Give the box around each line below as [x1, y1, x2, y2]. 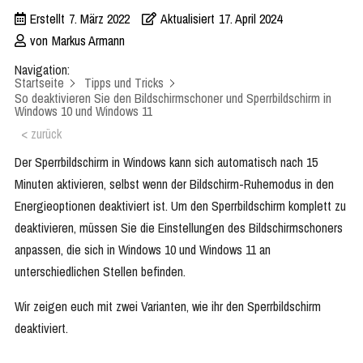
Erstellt [30, 10, 65, 28]
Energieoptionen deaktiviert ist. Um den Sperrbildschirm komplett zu [15, 197, 346, 216]
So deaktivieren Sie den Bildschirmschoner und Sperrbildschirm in [15, 89, 331, 108]
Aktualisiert [160, 10, 215, 28]
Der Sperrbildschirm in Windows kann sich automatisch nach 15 [15, 153, 318, 172]
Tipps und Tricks [84, 74, 164, 92]
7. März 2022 [69, 10, 130, 28]
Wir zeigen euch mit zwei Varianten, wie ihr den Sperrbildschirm [15, 297, 321, 316]
